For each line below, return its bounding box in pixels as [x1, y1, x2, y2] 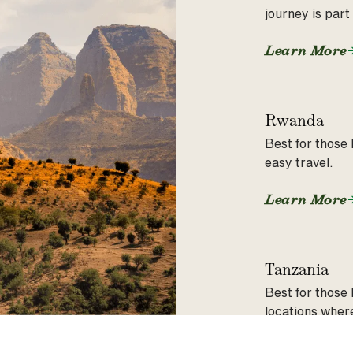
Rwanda [265, 106, 324, 134]
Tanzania [265, 255, 329, 283]
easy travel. [265, 156, 333, 169]
